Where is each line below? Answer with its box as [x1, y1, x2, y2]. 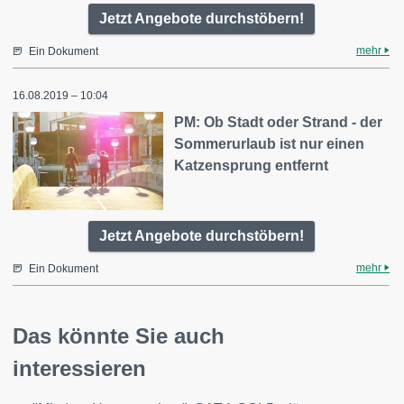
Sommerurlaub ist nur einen [174, 135, 365, 151]
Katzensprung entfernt [174, 157, 329, 173]
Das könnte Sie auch [13, 324, 225, 349]
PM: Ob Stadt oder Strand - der [174, 114, 383, 130]
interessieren [13, 356, 146, 381]
